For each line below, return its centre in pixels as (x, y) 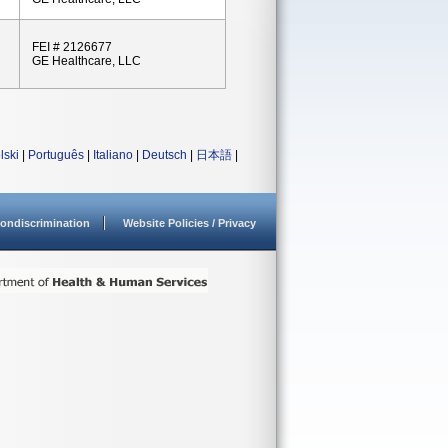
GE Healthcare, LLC (86, 61)
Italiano (113, 155)
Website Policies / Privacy (189, 223)
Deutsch (164, 155)
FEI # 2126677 (72, 47)
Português (56, 155)
